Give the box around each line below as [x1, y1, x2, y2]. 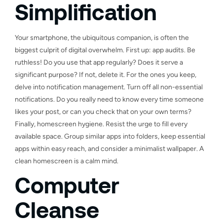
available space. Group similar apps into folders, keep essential [15, 132, 205, 141]
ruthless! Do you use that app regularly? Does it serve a [15, 58, 183, 67]
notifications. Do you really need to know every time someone [15, 95, 204, 104]
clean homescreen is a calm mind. [15, 156, 118, 165]
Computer [15, 171, 119, 198]
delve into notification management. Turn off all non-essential [15, 82, 203, 91]
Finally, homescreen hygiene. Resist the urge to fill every [15, 119, 187, 128]
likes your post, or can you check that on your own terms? [15, 107, 191, 116]
